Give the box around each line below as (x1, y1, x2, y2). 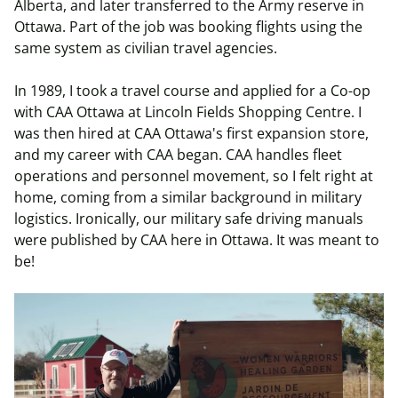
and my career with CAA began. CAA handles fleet (14, 145, 342, 164)
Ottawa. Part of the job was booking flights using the (14, 17, 362, 36)
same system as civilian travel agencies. (14, 38, 277, 58)
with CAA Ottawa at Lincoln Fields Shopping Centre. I (14, 102, 362, 122)
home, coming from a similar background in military (14, 187, 362, 207)
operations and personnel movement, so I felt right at (14, 166, 373, 186)
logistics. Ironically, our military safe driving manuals (14, 209, 363, 228)
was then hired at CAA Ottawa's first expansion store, (14, 123, 369, 143)
